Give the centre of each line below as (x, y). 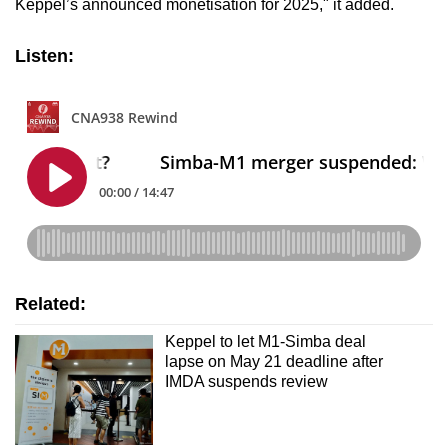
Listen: (44, 56)
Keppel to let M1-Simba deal (265, 341)
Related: (50, 303)
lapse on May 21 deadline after (273, 361)
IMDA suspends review (246, 381)
